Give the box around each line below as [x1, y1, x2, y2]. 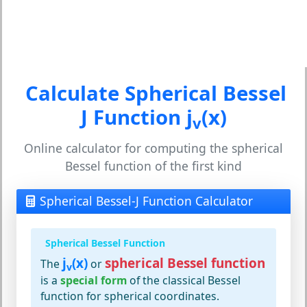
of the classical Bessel [127, 273, 241, 288]
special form [60, 273, 127, 288]
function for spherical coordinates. [40, 288, 219, 304]
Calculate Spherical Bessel [25, 79, 286, 107]
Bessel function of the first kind [65, 158, 242, 174]
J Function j [80, 103, 193, 131]
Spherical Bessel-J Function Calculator [40, 193, 253, 209]
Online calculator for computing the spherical [24, 140, 283, 156]
